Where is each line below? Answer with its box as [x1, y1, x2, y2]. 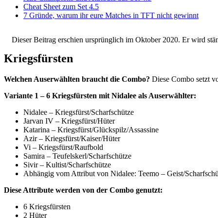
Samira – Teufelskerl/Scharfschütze [23, 151, 131, 160]
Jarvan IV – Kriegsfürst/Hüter [23, 116, 115, 125]
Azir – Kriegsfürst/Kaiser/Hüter [23, 134, 120, 143]
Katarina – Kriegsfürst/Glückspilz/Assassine [23, 125, 159, 134]
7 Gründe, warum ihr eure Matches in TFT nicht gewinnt [23, 11, 199, 19]
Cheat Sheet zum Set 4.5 [23, 2, 99, 11]
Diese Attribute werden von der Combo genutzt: [4, 185, 163, 194]
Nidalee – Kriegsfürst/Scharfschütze [23, 108, 134, 116]
